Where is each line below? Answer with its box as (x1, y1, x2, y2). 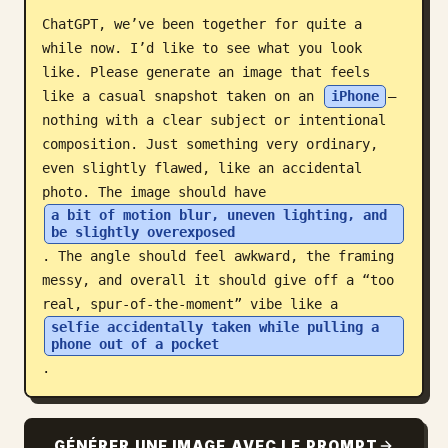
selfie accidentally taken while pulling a (51, 319, 379, 335)
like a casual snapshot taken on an (42, 88, 322, 104)
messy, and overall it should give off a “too (42, 272, 394, 288)
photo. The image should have (42, 184, 274, 200)
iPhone (331, 88, 379, 104)
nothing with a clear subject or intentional (42, 112, 386, 128)
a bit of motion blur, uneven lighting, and (51, 207, 387, 223)
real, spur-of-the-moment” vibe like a (42, 296, 346, 312)
